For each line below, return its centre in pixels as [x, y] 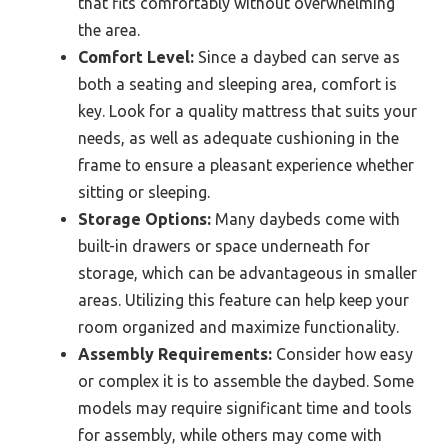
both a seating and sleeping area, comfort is [237, 83]
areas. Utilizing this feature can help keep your [243, 299]
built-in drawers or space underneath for [224, 245]
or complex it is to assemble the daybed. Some [246, 380]
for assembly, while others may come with [230, 434]
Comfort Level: [136, 56]
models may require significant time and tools [245, 407]
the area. [109, 29]
